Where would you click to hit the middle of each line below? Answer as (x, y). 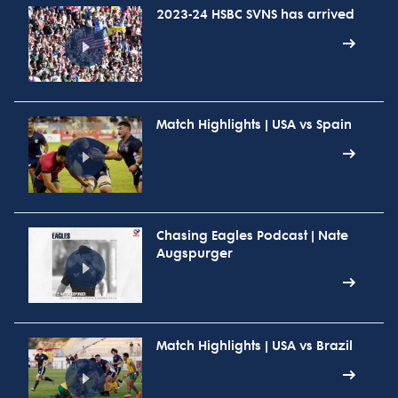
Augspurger (195, 253)
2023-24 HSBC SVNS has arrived (255, 15)
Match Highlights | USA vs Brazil (255, 346)
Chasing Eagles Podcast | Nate (252, 235)
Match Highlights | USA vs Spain (254, 125)
